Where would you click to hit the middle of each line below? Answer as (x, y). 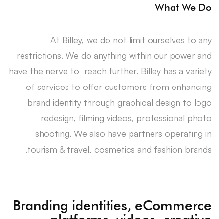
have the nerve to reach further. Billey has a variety (110, 71)
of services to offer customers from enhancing (119, 86)
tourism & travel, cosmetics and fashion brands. (120, 149)
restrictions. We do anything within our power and (114, 55)
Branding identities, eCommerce (112, 205)
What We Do (183, 7)
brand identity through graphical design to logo (120, 102)
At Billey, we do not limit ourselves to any (131, 39)
